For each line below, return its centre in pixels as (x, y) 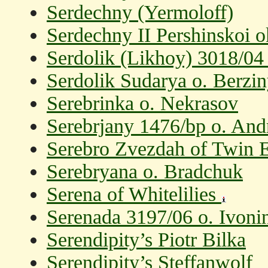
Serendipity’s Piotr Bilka (146, 240)
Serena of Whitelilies (134, 194)
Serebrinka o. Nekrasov (142, 103)
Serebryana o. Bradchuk (145, 171)
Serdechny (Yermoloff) (140, 12)
